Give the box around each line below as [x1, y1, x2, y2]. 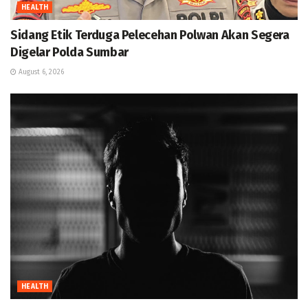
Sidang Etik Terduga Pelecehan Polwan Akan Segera [10, 27, 289, 43]
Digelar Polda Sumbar [10, 44, 129, 60]
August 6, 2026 [16, 67, 64, 76]
